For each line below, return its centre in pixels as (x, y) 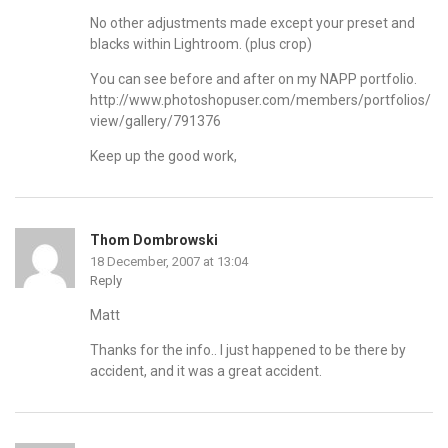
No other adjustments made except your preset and (252, 23)
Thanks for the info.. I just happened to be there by (248, 350)
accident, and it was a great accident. (206, 371)
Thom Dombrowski (154, 240)
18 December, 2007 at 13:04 (169, 262)
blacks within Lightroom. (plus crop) (201, 44)
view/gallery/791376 (155, 121)
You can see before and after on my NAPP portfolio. (253, 79)
